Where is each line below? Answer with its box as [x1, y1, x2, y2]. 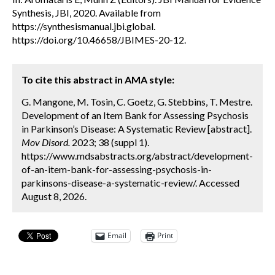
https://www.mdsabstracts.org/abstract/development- [21, 149, 253, 161]
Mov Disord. [21, 136, 70, 148]
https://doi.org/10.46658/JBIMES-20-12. [12, 33, 186, 45]
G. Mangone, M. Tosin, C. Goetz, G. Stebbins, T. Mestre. [21, 95, 252, 107]
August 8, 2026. [21, 190, 87, 202]
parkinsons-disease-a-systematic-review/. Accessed [21, 176, 239, 188]
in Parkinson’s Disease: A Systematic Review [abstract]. [21, 122, 252, 134]
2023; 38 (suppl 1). [70, 136, 149, 148]
